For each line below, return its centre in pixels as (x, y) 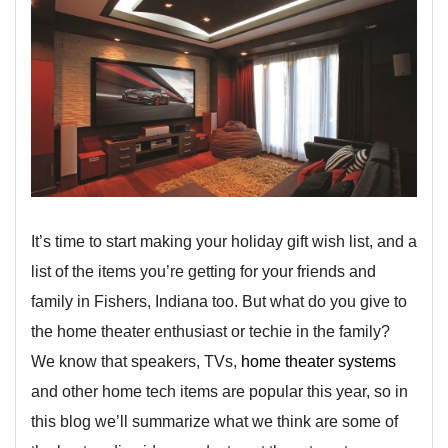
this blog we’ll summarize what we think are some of (214, 421)
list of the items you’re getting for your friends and (203, 271)
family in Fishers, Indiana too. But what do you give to (219, 301)
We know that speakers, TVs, (136, 361)
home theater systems (318, 361)
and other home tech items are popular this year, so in (219, 391)
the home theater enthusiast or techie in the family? (210, 331)
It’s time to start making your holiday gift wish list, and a (224, 241)
